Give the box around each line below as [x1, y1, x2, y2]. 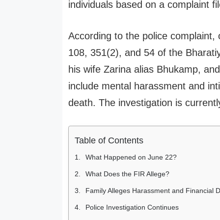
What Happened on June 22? [85, 153, 177, 161]
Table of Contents [75, 135, 143, 145]
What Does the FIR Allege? [85, 169, 169, 178]
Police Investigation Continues [85, 203, 179, 211]
